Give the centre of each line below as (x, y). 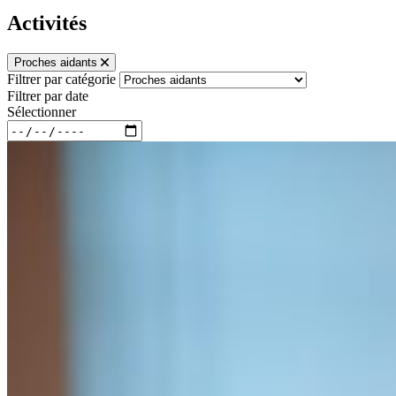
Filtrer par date (48, 96)
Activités (47, 23)
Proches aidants (56, 63)
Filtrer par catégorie (61, 80)
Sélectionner (42, 112)
